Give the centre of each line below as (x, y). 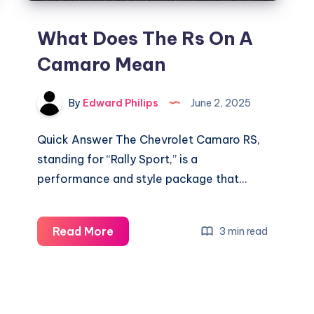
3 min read (243, 231)
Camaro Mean (102, 64)
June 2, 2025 (220, 103)
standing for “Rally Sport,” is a (118, 159)
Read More (83, 232)
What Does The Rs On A (145, 39)
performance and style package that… (142, 179)
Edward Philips (120, 103)
